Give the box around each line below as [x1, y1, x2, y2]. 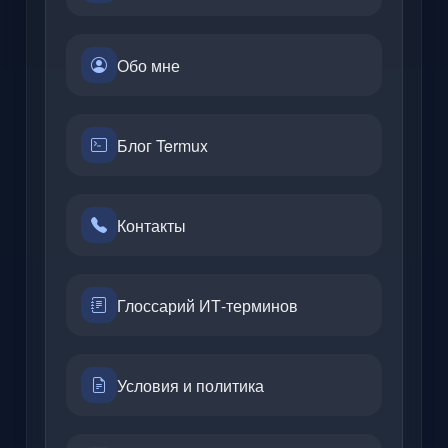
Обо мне [117, 53, 181, 77]
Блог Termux [117, 133, 209, 157]
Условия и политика [117, 373, 265, 397]
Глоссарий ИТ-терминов [117, 293, 299, 317]
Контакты [117, 213, 187, 237]
